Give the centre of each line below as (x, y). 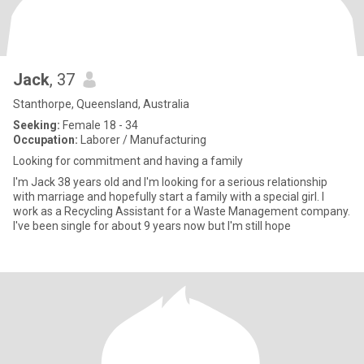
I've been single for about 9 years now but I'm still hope (152, 226)
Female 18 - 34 (99, 125)
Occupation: (45, 140)
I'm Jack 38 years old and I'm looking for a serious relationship (170, 182)
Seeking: (37, 125)
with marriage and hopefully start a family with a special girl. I (169, 197)
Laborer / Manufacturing (142, 140)
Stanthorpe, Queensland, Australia (101, 104)
